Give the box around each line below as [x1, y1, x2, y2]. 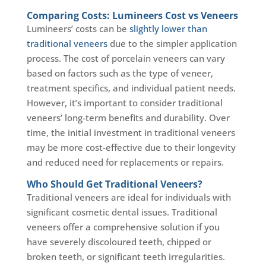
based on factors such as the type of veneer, [26, 67, 213, 80]
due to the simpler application [107, 37, 237, 50]
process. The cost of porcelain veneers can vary [26, 52, 225, 65]
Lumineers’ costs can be [26, 23, 127, 35]
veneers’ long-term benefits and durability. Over [26, 112, 230, 124]
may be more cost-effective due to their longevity [26, 141, 236, 154]
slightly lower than [126, 23, 207, 35]
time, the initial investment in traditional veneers [26, 126, 235, 139]
